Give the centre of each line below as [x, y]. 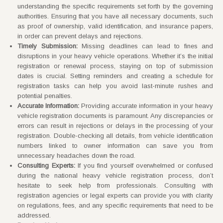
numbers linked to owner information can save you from [115, 145]
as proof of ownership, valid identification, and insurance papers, [115, 26]
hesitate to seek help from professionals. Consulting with [115, 185]
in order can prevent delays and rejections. [80, 36]
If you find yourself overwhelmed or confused [144, 165]
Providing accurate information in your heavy [146, 106]
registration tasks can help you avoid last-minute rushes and [115, 86]
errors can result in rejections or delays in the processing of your [115, 125]
